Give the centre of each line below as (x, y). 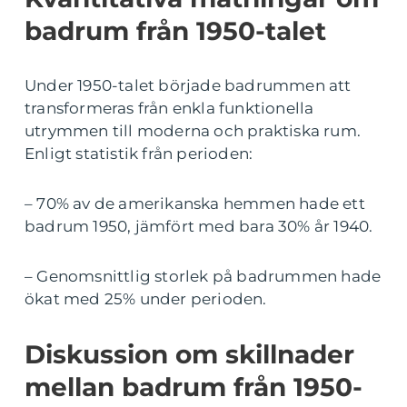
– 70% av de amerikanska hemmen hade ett (195, 204)
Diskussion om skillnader (189, 355)
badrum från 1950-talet (175, 31)
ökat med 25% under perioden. (146, 299)
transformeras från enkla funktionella (169, 109)
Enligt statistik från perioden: (139, 154)
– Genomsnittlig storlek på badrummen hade (203, 277)
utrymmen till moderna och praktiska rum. (193, 131)
